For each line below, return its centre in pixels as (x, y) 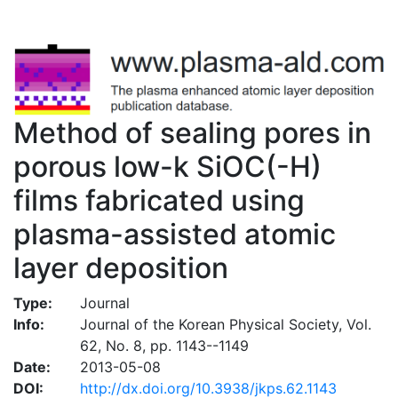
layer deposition (121, 267)
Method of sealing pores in (192, 132)
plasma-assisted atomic (175, 234)
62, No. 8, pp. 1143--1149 (164, 345)
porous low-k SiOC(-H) (167, 166)
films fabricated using (159, 200)
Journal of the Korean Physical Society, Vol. (225, 324)
